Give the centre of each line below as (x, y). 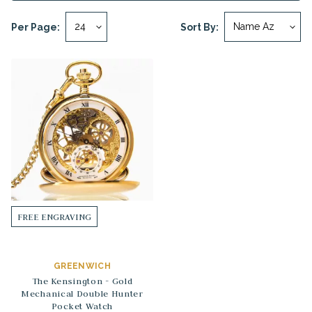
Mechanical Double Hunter (82, 293)
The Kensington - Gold (82, 281)
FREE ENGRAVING (54, 217)
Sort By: (200, 27)
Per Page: (36, 27)
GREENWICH (82, 266)
